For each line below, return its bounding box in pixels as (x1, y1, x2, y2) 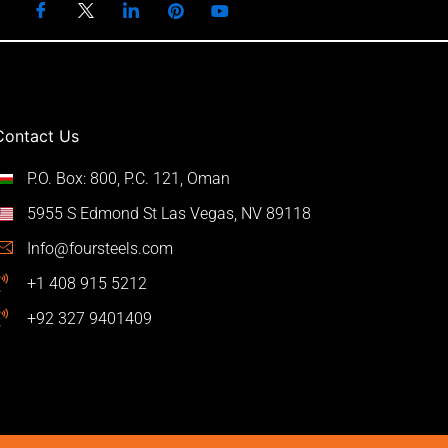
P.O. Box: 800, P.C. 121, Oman (27, 168, 231, 188)
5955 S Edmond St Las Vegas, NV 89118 (27, 203, 312, 223)
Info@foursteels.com (27, 238, 174, 258)
